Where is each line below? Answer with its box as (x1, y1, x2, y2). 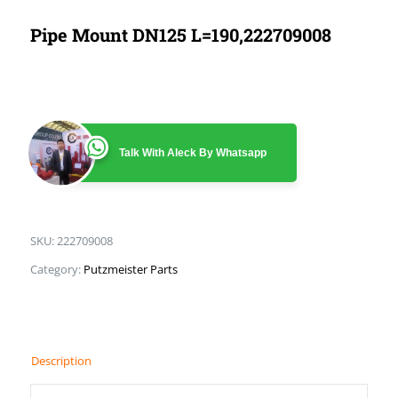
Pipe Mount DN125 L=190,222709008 (30, 23, 331, 46)
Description (31, 353, 92, 369)
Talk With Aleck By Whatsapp (119, 147, 267, 159)
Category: (30, 261, 84, 277)
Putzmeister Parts (84, 261, 178, 277)
